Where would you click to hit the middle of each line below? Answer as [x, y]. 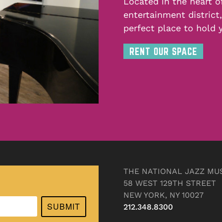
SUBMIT [64, 206]
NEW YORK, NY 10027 [164, 195]
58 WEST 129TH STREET [170, 183]
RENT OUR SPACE [163, 52]
